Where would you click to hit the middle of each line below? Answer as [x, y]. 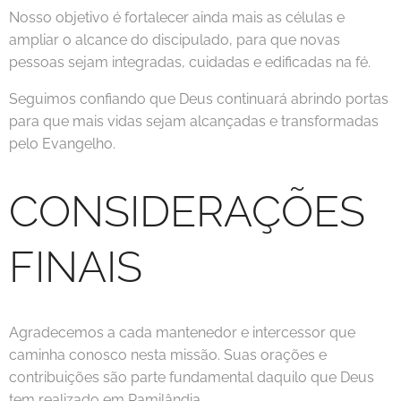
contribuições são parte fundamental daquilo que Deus [192, 377]
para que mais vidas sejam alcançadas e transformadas [194, 121]
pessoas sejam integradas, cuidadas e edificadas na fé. [190, 62]
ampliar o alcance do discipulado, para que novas [175, 40]
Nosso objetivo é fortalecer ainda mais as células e [177, 17]
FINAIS [76, 267]
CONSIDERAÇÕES [187, 211]
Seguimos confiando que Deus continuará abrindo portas [199, 99]
